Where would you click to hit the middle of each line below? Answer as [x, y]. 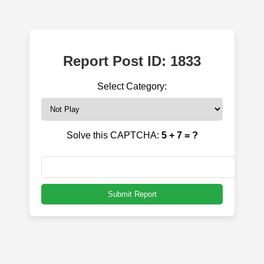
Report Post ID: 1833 [132, 61]
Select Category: [132, 86]
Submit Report [132, 194]
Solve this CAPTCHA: [114, 135]
